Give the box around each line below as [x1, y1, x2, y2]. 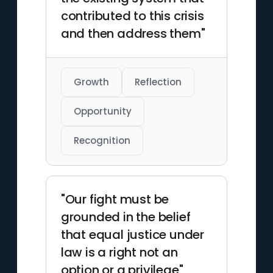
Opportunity [73, 105, 132, 118]
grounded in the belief [60, 208, 191, 225]
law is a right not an [60, 244, 178, 261]
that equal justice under [60, 226, 204, 243]
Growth [73, 76, 109, 88]
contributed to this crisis [60, 7, 204, 24]
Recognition [73, 134, 130, 147]
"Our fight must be [60, 191, 169, 208]
